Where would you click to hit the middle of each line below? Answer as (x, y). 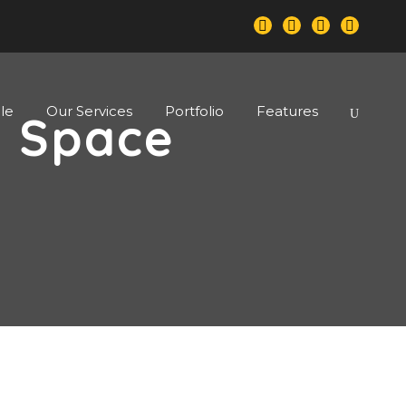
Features (287, 111)
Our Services (89, 111)
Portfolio (194, 111)
